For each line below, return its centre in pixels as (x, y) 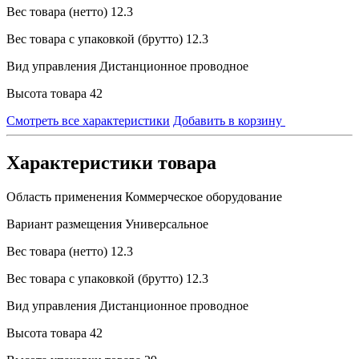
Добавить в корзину (229, 120)
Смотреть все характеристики (88, 120)
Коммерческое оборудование (204, 196)
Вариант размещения (64, 224)
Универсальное (167, 224)
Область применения (64, 196)
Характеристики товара (111, 162)
